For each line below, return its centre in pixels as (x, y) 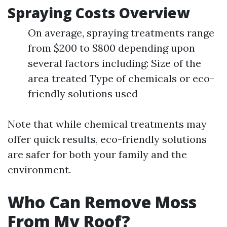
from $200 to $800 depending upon (111, 48)
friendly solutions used (83, 93)
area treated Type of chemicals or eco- (121, 78)
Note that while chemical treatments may (107, 124)
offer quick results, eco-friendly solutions (107, 139)
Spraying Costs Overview (99, 13)
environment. (39, 169)
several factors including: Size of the (115, 63)
